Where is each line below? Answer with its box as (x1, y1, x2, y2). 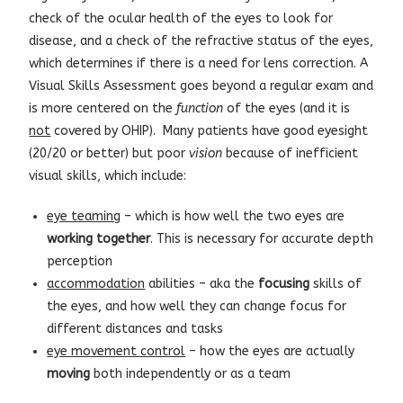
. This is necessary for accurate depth (150, 231, 374, 246)
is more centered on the (29, 101, 177, 116)
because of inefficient (226, 146, 359, 161)
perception (47, 254, 113, 269)
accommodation (47, 276, 146, 291)
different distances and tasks (47, 321, 224, 336)
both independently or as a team (90, 366, 291, 381)
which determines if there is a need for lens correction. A (29, 56, 369, 71)
